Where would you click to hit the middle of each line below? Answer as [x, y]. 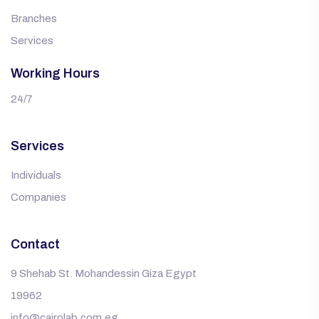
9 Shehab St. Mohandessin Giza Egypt [104, 274]
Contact [35, 245]
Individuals [36, 176]
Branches [34, 19]
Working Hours [55, 74]
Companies [38, 198]
